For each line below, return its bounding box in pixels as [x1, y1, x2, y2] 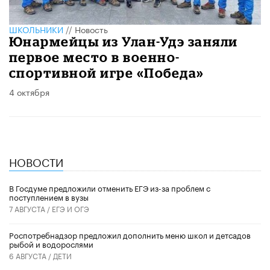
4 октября [9, 84, 49, 98]
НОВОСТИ [9, 152, 63, 169]
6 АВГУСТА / [9, 249, 53, 261]
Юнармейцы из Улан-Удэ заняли [9, 33, 238, 49]
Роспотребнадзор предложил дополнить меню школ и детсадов [9, 228, 251, 240]
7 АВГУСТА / [9, 202, 52, 214]
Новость [75, 22, 108, 36]
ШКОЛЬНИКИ [9, 22, 63, 36]
